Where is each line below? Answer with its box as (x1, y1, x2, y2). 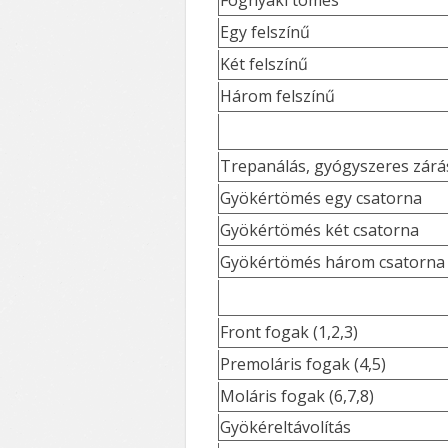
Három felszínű (220, 85, 335, 108)
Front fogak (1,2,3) (220, 321, 358, 344)
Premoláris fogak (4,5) (220, 353, 386, 376)
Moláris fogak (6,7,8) (220, 385, 374, 408)
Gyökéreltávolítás (220, 416, 351, 439)
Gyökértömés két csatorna (220, 219, 419, 242)
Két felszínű (220, 53, 308, 76)
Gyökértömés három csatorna (220, 251, 445, 274)
